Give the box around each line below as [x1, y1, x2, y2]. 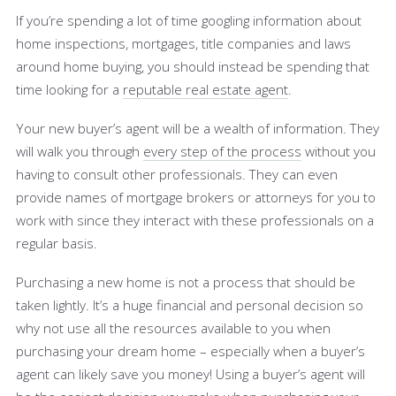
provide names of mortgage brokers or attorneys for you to [16, 187, 376, 206]
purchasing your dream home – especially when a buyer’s [16, 341, 365, 360]
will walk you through [16, 141, 143, 160]
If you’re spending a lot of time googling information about [16, 11, 362, 29]
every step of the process [143, 141, 301, 160]
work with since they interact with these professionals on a [16, 210, 374, 229]
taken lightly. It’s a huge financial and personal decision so [16, 295, 363, 314]
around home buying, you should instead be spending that [16, 57, 369, 75]
